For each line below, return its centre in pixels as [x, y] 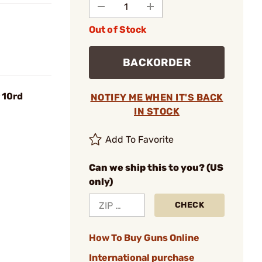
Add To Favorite [140, 139]
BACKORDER [157, 63]
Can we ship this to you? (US [156, 168]
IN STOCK [157, 111]
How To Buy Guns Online [144, 238]
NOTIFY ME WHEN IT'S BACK [157, 97]
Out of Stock [118, 30]
